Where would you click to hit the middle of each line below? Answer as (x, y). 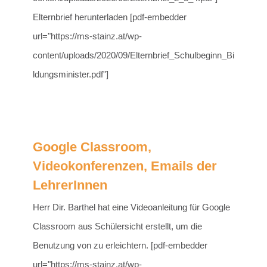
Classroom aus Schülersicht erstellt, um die (117, 226)
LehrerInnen (70, 185)
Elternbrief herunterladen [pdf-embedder (110, 17)
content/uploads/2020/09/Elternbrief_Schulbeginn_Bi (133, 55)
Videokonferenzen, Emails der (125, 166)
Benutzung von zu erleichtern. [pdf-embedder (120, 246)
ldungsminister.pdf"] (71, 74)
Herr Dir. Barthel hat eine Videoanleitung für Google (131, 207)
